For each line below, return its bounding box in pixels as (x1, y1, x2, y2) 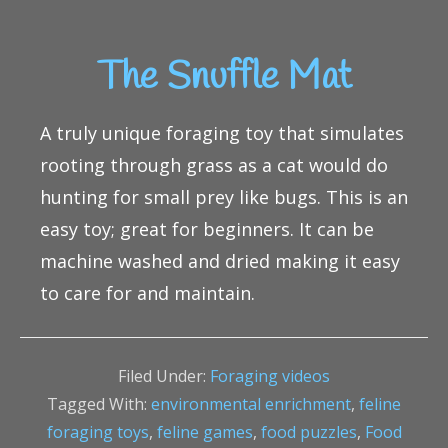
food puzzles (260, 421, 357, 444)
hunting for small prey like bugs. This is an (40, 185, 408, 210)
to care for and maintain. (40, 281, 255, 306)
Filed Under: (118, 365, 210, 388)
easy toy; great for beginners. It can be (40, 217, 374, 242)
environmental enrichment (151, 393, 351, 416)
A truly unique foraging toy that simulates (40, 121, 404, 146)
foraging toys (46, 421, 149, 444)
